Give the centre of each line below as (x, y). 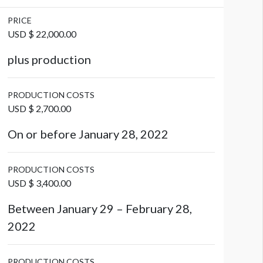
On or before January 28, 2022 (88, 134)
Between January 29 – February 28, (100, 209)
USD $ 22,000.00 (42, 34)
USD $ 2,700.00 (39, 109)
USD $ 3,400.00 (39, 183)
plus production (49, 60)
